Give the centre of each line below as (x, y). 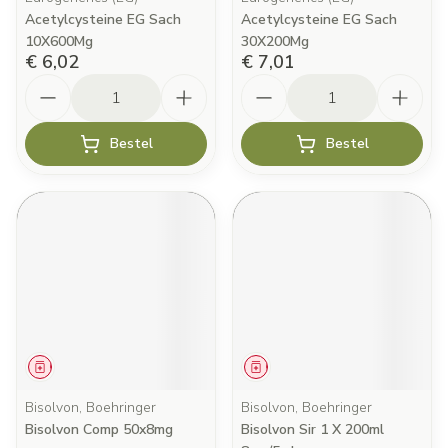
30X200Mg (275, 41)
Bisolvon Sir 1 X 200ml (312, 429)
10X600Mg (59, 41)
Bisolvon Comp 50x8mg (99, 429)
